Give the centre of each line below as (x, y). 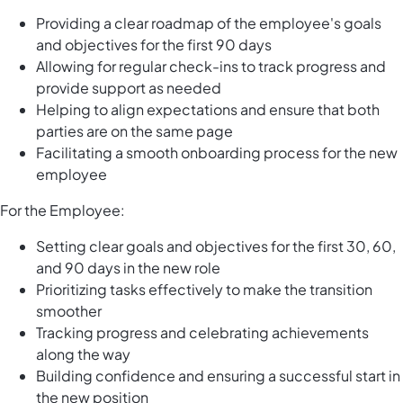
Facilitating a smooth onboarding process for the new (217, 153)
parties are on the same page (134, 131)
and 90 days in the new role (128, 268)
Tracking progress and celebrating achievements (202, 333)
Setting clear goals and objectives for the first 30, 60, (216, 246)
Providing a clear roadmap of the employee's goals (209, 23)
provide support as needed (129, 88)
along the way (83, 354)
